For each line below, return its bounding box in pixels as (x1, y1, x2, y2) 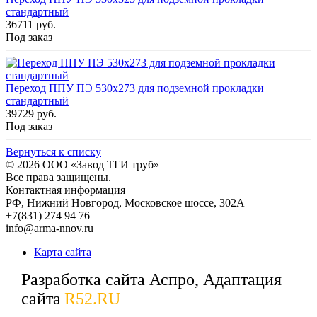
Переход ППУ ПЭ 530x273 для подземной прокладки (6, 82, 264, 95)
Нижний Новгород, (27, 197, 125, 209)
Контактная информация (6, 184, 125, 197)
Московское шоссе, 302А (125, 197, 245, 209)
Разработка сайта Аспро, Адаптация (21, 270, 282, 289)
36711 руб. (6, 18, 56, 31)
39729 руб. (6, 108, 57, 120)
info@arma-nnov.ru (6, 222, 93, 235)
